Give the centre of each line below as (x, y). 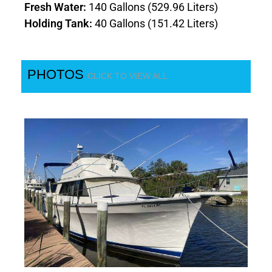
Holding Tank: (60, 24)
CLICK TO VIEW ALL (128, 76)
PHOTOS (58, 75)
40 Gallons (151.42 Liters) (157, 24)
